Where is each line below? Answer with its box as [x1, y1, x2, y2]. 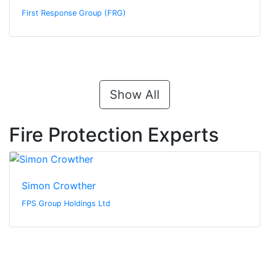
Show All [110, 87, 160, 102]
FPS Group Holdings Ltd [22, 199, 110, 209]
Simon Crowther [22, 180, 96, 192]
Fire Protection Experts [9, 123, 219, 147]
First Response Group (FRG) [22, 8, 126, 18]
